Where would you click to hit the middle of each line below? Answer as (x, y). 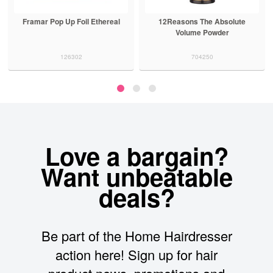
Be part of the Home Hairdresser (136, 236)
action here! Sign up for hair (136, 255)
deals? (136, 197)
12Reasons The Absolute (202, 22)
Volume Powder (202, 33)
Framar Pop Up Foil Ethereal (71, 22)
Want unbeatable (136, 177)
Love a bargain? (136, 156)
